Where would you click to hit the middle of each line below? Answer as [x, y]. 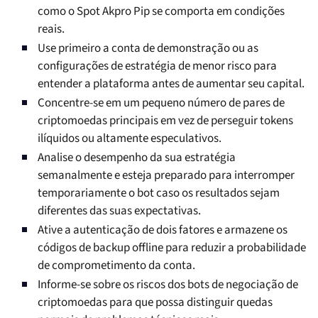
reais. [51, 29]
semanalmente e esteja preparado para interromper [166, 176]
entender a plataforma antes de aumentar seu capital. [171, 84]
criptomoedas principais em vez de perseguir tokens [165, 121]
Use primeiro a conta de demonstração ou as [148, 49]
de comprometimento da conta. [116, 266]
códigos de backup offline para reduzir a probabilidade [172, 248]
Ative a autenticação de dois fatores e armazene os [163, 230]
